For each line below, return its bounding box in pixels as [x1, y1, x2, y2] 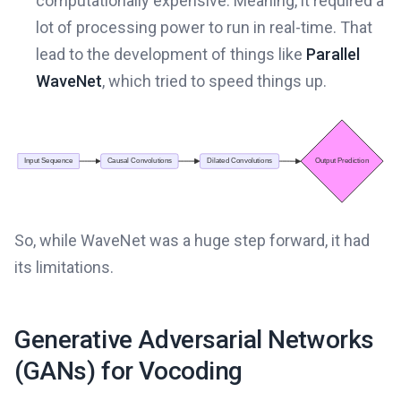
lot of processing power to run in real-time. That [36, 18, 372, 37]
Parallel [306, 45, 360, 64]
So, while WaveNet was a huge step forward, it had [14, 230, 370, 250]
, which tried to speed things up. [102, 72, 327, 90]
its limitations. [14, 257, 114, 277]
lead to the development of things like [36, 45, 306, 64]
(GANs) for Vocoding [14, 355, 243, 386]
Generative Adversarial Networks [14, 324, 374, 354]
